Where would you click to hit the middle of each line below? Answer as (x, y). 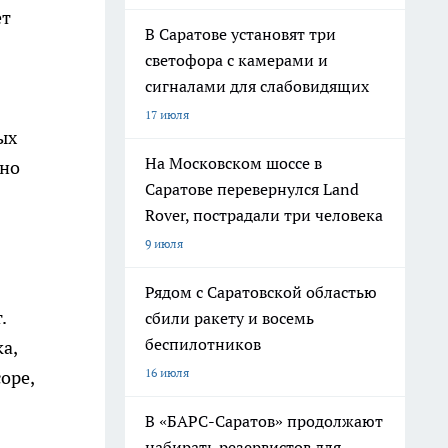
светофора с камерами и (236, 60)
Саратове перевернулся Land (252, 189)
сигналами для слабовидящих (257, 86)
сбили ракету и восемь (229, 318)
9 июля (164, 243)
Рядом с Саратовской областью (261, 292)
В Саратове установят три (240, 34)
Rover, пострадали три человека (264, 215)
